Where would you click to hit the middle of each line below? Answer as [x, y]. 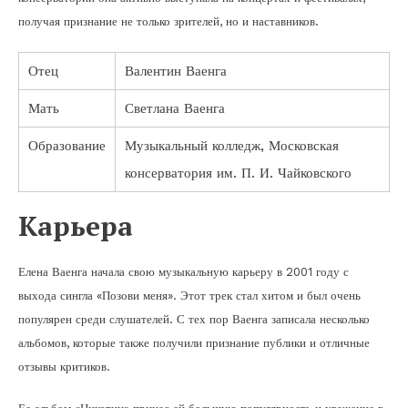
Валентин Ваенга [176, 71]
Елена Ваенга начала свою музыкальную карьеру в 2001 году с [184, 271]
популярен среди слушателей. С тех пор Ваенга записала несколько [194, 319]
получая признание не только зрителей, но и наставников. [168, 21]
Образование [67, 145]
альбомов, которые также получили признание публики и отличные [194, 342]
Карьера [76, 225]
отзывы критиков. [64, 366]
